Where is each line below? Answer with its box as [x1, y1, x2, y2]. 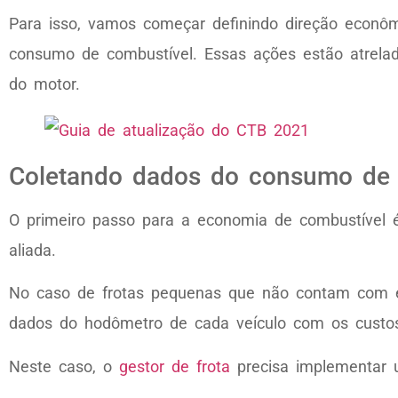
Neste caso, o [9, 356, 119, 376]
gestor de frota [119, 356, 230, 376]
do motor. [9, 74, 80, 93]
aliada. [9, 240, 56, 259]
